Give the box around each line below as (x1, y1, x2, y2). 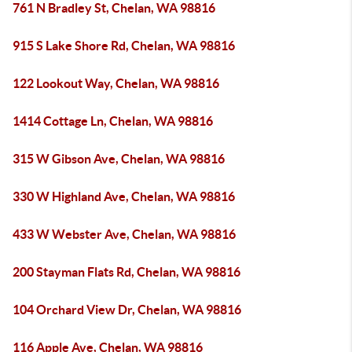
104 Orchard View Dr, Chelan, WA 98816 (13, 302, 241, 317)
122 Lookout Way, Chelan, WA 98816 (13, 76, 219, 90)
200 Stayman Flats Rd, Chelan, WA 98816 (13, 265, 240, 279)
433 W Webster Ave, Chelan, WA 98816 (13, 227, 236, 241)
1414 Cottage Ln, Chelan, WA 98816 (13, 114, 213, 128)
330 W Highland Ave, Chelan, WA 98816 (13, 189, 235, 203)
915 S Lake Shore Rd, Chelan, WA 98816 (13, 38, 235, 53)
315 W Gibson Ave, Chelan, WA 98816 (13, 152, 225, 166)
